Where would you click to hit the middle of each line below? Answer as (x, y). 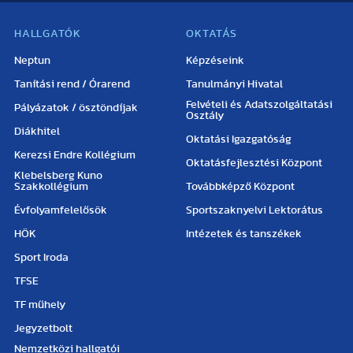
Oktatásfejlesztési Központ (255, 163)
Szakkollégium (52, 187)
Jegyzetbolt (44, 329)
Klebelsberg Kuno (59, 176)
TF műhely (40, 305)
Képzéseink (216, 61)
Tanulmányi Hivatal (235, 84)
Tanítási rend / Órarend (72, 84)
